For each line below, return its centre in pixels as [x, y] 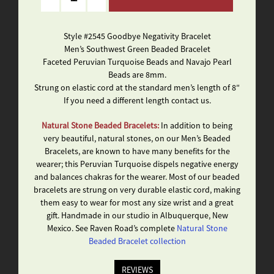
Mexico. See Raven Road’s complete [112, 228]
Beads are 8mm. [137, 75]
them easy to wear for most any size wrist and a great [137, 203]
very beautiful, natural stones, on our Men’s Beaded [137, 139]
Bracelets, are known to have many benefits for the [137, 151]
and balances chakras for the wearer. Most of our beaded [137, 177]
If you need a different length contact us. [137, 101]
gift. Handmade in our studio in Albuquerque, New [137, 216]
